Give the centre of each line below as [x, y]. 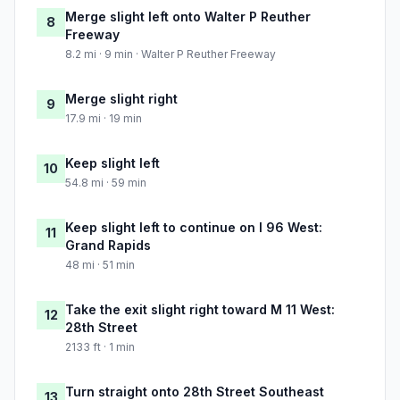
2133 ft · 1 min [100, 347]
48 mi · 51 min [100, 265]
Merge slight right [121, 99]
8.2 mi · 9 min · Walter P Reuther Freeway [171, 54]
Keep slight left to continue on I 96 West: [194, 228]
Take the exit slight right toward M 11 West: [200, 310]
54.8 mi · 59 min [106, 183]
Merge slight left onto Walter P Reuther [188, 17]
